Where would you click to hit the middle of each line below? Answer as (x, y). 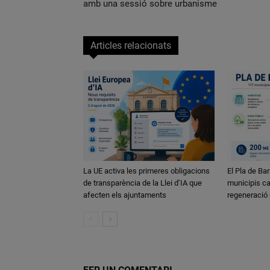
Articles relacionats (131, 45)
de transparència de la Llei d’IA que (143, 183)
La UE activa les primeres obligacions (146, 171)
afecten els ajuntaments (125, 195)
